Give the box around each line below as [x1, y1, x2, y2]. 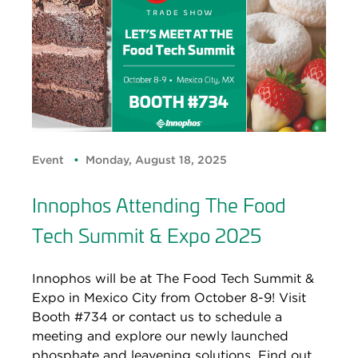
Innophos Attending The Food [32, 189, 286, 219]
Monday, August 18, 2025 [86, 153, 227, 167]
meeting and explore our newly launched [32, 328, 288, 344]
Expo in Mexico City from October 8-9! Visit [32, 289, 306, 305]
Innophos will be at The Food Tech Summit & [32, 270, 314, 286]
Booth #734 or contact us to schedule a [32, 308, 282, 324]
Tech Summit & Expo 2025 [32, 219, 261, 249]
